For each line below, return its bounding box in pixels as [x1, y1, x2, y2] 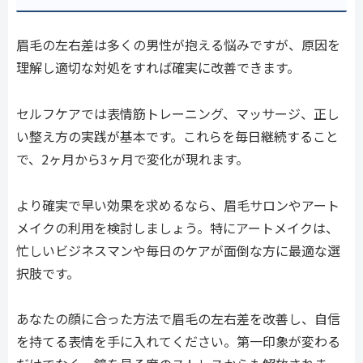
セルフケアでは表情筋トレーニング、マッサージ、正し [16, 103, 340, 123]
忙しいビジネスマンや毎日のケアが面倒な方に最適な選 [16, 240, 340, 260]
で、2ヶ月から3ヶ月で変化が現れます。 [16, 148, 249, 169]
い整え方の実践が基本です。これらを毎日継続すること [16, 126, 339, 146]
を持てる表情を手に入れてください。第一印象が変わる [16, 331, 340, 352]
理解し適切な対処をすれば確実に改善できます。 [16, 57, 300, 77]
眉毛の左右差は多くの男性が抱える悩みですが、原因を [16, 34, 340, 54]
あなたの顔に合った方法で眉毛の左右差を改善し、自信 [16, 309, 340, 329]
